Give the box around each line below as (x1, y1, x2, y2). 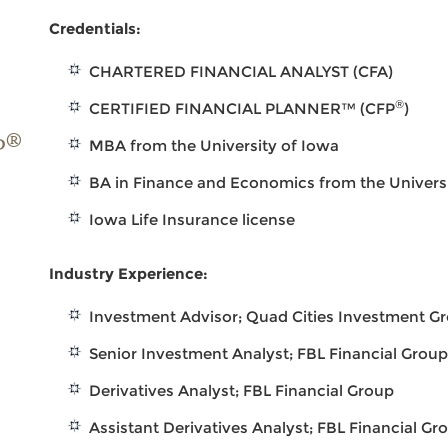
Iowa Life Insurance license (89, 210, 296, 229)
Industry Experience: (49, 264, 209, 283)
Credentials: (49, 19, 142, 38)
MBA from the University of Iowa (89, 136, 340, 155)
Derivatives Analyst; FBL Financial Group (89, 381, 395, 400)
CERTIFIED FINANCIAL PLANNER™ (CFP (89, 99, 396, 118)
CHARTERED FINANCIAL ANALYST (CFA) (89, 62, 394, 81)
